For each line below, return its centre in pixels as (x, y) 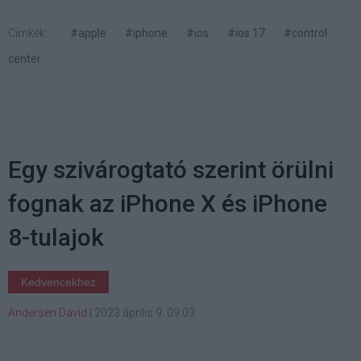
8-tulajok (56, 237)
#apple (88, 33)
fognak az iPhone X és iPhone (168, 203)
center (25, 58)
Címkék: (28, 33)
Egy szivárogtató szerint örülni (171, 169)
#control (305, 33)
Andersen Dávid (48, 312)
